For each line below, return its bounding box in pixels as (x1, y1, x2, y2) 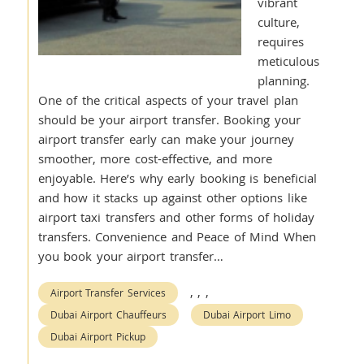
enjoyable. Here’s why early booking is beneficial (37, 170, 317, 186)
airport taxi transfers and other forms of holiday (37, 209, 315, 225)
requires (257, 33, 304, 50)
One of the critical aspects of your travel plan (37, 92, 298, 108)
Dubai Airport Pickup (50, 330, 145, 343)
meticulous (257, 53, 319, 69)
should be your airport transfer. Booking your (37, 111, 301, 128)
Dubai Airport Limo (202, 308, 291, 321)
